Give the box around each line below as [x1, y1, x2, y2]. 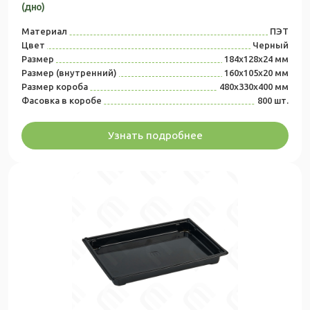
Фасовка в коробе [21, 95, 102, 106]
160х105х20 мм [224, 68, 289, 78]
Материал [21, 26, 67, 37]
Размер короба [21, 82, 88, 92]
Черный [253, 40, 289, 51]
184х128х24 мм [224, 54, 289, 64]
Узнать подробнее [107, 129, 203, 142]
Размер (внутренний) [21, 68, 117, 78]
